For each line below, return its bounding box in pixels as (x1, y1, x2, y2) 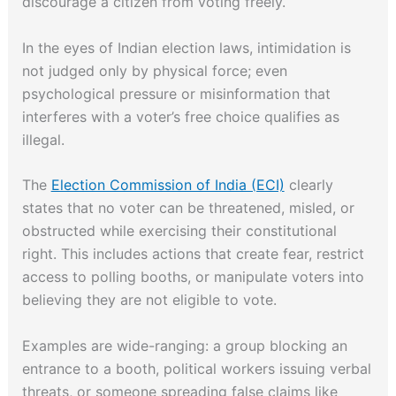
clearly (284, 176, 333, 194)
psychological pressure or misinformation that (21, 84, 331, 103)
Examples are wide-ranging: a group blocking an (21, 336, 347, 354)
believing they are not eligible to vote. (21, 291, 277, 309)
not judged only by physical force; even (21, 61, 287, 80)
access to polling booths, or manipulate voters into (21, 268, 364, 286)
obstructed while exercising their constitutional (21, 222, 337, 240)
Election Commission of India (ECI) (50, 176, 285, 194)
